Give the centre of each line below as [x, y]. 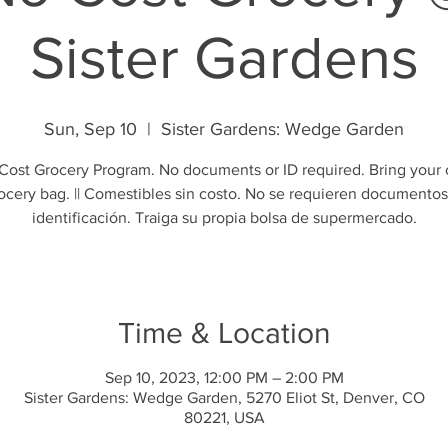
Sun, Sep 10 [90, 128]
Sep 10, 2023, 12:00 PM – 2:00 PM [224, 377]
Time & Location [224, 332]
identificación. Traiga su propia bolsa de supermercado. [224, 217]
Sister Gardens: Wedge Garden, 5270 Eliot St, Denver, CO [224, 397]
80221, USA [224, 417]
